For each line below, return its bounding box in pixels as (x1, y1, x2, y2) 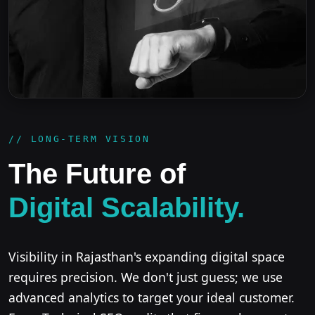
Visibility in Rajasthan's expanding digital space (8, 247, 285, 265)
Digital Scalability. (8, 191, 245, 223)
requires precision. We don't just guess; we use (8, 268, 283, 285)
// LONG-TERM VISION (8, 133, 150, 144)
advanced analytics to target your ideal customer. (8, 288, 295, 306)
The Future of (8, 157, 186, 189)
